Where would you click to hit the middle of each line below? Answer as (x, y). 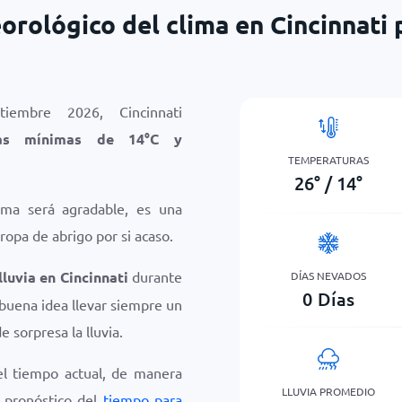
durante (155, 276)
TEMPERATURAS (329, 159)
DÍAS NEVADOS (329, 275)
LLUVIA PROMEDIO (329, 391)
